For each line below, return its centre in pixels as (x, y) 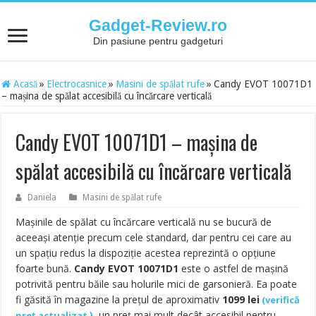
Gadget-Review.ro (158, 25)
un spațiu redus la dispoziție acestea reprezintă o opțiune (146, 253)
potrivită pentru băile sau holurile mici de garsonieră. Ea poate (157, 284)
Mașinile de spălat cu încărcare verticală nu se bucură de (144, 222)
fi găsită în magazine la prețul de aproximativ (119, 299)
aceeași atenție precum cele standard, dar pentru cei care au (154, 237)
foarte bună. (45, 268)
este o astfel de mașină (234, 268)
